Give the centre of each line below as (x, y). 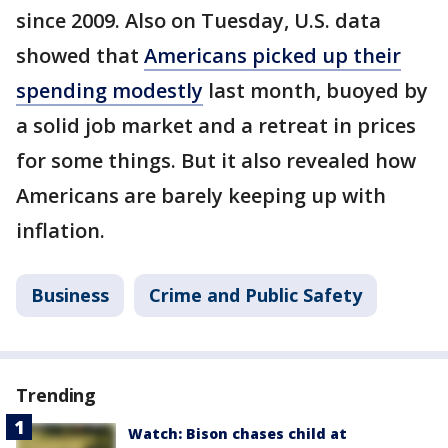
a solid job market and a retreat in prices (216, 125)
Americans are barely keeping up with (201, 195)
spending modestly (109, 90)
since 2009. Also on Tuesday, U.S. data (198, 20)
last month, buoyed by (315, 90)
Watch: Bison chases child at (237, 433)
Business (70, 294)
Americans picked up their (272, 55)
